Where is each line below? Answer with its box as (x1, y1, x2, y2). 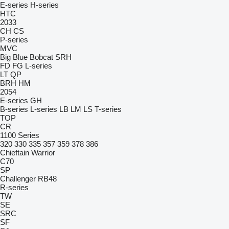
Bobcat (30, 53, 53, 61)
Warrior (31, 148, 55, 157)
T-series (95, 105, 122, 113)
